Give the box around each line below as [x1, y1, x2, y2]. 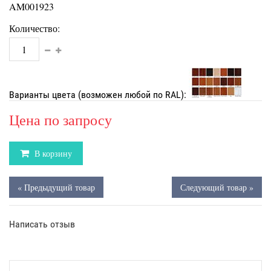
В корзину [32, 148, 72, 159]
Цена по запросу [9, 110, 112, 129]
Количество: [9, 22, 60, 34]
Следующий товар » [180, 181, 253, 193]
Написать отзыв [9, 218, 75, 230]
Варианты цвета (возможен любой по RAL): [9, 89, 189, 100]
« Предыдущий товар [18, 181, 95, 193]
